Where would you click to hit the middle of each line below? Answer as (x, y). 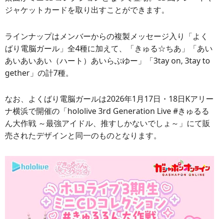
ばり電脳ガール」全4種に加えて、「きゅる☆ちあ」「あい (109, 48)
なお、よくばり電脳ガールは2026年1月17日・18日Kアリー (109, 99)
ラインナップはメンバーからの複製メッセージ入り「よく (107, 36)
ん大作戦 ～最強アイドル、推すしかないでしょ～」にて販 (108, 123)
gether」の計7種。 (39, 73)
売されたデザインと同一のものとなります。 (83, 136)
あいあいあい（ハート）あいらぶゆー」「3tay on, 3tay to (108, 60)
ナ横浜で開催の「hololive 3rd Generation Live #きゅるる (107, 111)
